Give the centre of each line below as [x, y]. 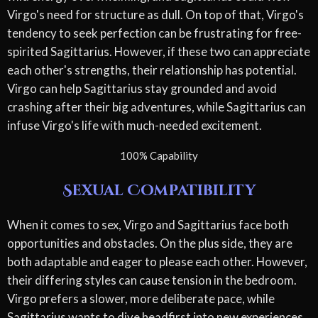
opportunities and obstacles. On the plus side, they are [150, 243]
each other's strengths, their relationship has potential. [152, 70]
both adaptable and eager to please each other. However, [157, 262]
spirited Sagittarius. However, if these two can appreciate [159, 52]
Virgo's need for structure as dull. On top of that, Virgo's [155, 15]
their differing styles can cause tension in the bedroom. [152, 280]
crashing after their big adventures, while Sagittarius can [157, 107]
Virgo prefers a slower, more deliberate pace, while [141, 299]
